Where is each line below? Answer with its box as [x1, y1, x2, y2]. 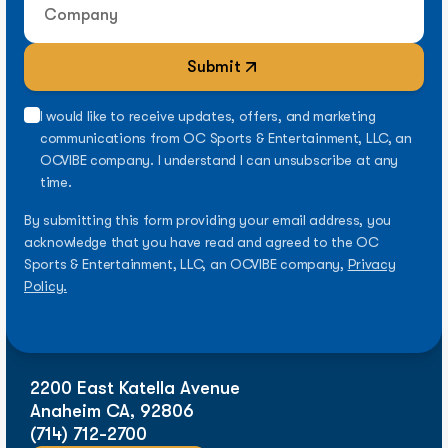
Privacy [347, 256, 396, 273]
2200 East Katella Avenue [30, 378, 240, 399]
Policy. [24, 278, 68, 295]
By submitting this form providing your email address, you [24, 212, 392, 229]
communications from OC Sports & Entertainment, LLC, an [40, 130, 412, 147]
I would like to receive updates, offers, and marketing [40, 108, 376, 125]
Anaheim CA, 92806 [30, 401, 194, 422]
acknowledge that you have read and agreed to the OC [24, 234, 379, 251]
